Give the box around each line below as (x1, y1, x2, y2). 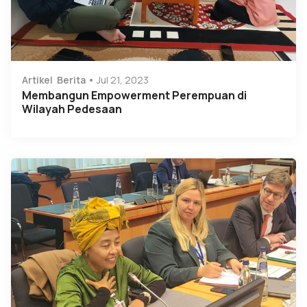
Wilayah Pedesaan (22, 101, 122, 117)
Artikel (22, 73, 53, 87)
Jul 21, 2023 (97, 73, 149, 87)
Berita (57, 73, 86, 87)
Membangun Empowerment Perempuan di (22, 88, 247, 103)
